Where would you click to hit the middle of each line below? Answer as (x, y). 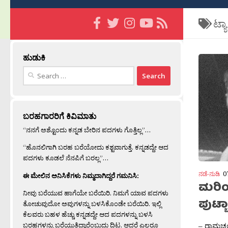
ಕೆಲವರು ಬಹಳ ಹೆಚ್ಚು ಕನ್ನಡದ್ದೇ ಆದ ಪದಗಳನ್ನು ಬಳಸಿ (88, 214)
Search (33, 71)
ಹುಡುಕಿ (34, 58)
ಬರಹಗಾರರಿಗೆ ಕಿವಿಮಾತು (60, 116)
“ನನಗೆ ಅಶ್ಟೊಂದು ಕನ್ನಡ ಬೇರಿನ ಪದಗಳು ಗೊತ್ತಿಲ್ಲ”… (87, 130)
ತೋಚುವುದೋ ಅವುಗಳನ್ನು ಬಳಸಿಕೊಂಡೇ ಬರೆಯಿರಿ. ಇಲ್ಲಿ (92, 203)
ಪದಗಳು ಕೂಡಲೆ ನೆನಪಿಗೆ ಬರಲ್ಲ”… (66, 158)
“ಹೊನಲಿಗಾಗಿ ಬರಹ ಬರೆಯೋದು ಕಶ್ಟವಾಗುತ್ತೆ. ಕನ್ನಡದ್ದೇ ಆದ (96, 147)
